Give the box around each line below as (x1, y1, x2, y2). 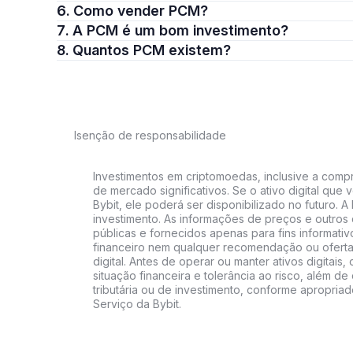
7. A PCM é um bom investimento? (72, 22, 288, 39)
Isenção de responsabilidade (74, 128, 226, 142)
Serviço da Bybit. (93, 297, 181, 310)
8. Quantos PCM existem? (72, 42, 231, 58)
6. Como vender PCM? (73, 2, 208, 19)
